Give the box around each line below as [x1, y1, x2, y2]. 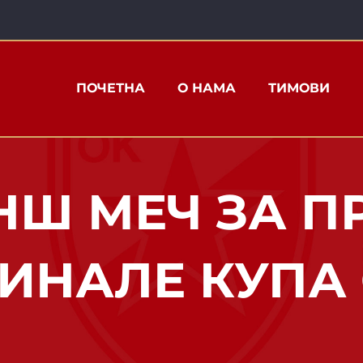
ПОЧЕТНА [76, 79, 146, 96]
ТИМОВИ [268, 79, 331, 96]
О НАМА [177, 79, 237, 96]
